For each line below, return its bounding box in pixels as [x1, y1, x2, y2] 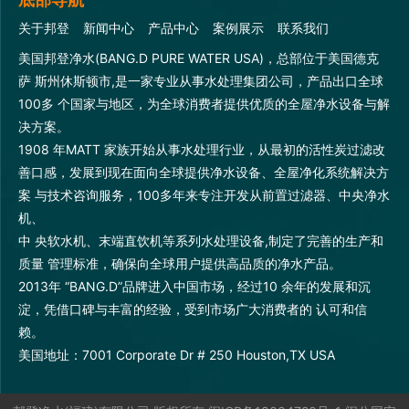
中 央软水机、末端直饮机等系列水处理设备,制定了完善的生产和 [18, 232, 383, 248]
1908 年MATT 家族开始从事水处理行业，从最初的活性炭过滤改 [18, 141, 385, 157]
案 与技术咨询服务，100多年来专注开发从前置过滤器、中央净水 [18, 186, 390, 203]
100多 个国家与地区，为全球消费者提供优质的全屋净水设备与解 [18, 95, 390, 111]
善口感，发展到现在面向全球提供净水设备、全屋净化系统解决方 [18, 163, 389, 180]
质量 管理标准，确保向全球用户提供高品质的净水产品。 [18, 255, 341, 271]
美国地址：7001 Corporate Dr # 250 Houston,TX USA [18, 346, 335, 362]
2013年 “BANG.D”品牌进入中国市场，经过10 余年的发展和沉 [18, 278, 371, 294]
